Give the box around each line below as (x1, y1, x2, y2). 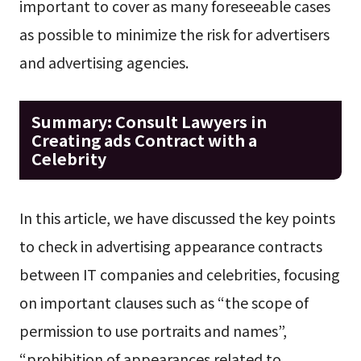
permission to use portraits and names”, (19, 319, 287, 341)
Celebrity (31, 146, 106, 170)
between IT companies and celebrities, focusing (19, 263, 340, 284)
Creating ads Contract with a (31, 127, 257, 151)
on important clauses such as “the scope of (19, 291, 309, 313)
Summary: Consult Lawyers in (31, 109, 267, 133)
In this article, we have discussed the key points (19, 206, 335, 228)
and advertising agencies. (19, 52, 189, 73)
